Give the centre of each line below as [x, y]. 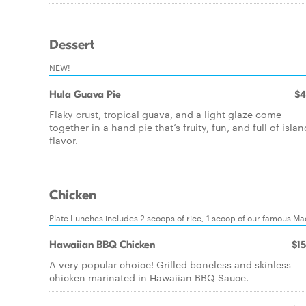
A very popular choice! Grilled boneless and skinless [170, 264]
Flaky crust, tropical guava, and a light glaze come [165, 114]
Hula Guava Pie [85, 94]
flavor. [64, 140]
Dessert [72, 45]
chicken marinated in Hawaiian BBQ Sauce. [149, 277]
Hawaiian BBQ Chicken [102, 245]
